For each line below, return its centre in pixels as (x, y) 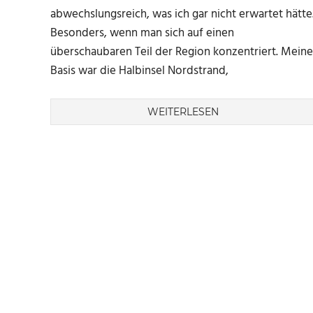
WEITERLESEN (183, 111)
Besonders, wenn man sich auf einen (142, 33)
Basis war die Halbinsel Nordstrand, (139, 71)
